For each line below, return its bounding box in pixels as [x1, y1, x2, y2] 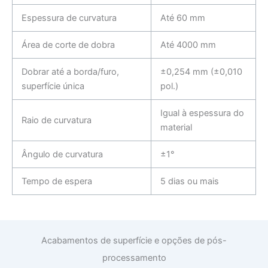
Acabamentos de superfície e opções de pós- [41, 235, 227, 246]
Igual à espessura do [160, 108, 244, 119]
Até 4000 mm [160, 39, 216, 51]
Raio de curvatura [21, 115, 92, 126]
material [160, 122, 192, 133]
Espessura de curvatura [21, 13, 117, 24]
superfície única [21, 81, 84, 92]
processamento [102, 252, 166, 264]
